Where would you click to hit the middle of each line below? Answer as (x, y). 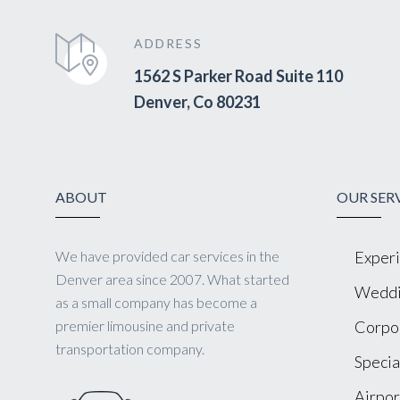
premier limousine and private (145, 325)
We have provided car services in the (167, 255)
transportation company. (130, 348)
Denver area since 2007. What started (172, 279)
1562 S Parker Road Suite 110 (238, 75)
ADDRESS (168, 43)
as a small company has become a (156, 302)
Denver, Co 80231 (197, 101)
